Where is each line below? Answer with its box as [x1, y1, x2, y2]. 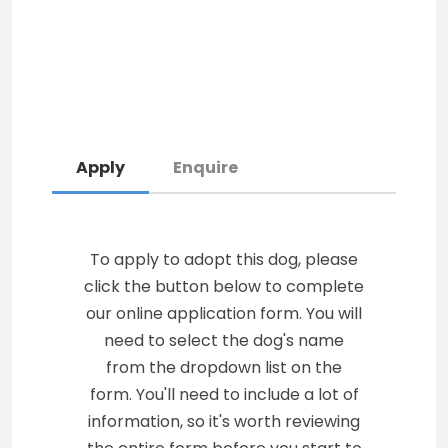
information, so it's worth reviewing [88, 410, 360, 433]
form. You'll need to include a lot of [89, 383, 359, 406]
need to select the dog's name [104, 329, 344, 352]
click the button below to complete [84, 275, 364, 298]
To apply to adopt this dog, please [90, 248, 358, 271]
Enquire [173, 156, 238, 179]
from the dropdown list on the [106, 356, 342, 379]
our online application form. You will [86, 302, 362, 325]
